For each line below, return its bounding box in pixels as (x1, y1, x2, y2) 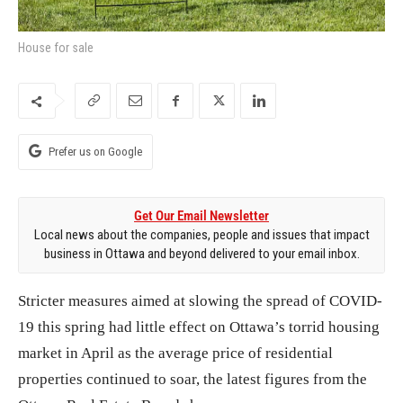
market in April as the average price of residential (18, 345, 333, 363)
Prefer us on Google (49, 145, 142, 159)
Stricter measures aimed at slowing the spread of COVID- (18, 292, 382, 310)
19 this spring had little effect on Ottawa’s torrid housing (18, 318, 380, 336)
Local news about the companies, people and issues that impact (33, 227, 370, 244)
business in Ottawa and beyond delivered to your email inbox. (43, 246, 360, 263)
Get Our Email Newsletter (134, 208, 269, 225)
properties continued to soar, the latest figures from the (18, 371, 367, 389)
